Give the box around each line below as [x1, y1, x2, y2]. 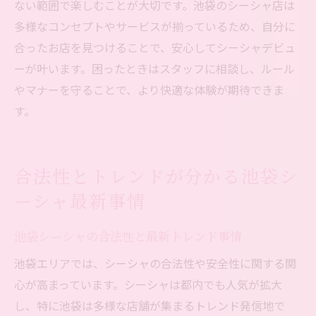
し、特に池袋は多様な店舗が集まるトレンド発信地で [14, 297, 285, 315]
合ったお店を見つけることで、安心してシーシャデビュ [14, 39, 296, 56]
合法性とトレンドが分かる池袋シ [14, 164, 299, 188]
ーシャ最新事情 [14, 189, 146, 213]
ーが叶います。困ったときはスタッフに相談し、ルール [14, 60, 295, 78]
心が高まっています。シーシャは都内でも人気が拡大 [14, 276, 282, 293]
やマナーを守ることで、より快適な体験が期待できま [14, 81, 284, 99]
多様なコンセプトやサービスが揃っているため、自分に [14, 18, 296, 35]
